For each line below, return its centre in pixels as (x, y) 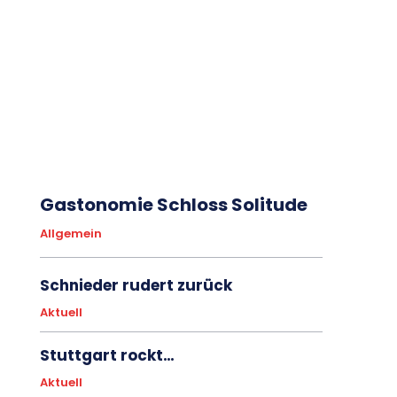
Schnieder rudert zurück (136, 285)
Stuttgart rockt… (107, 355)
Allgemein (70, 233)
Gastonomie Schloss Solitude (173, 204)
